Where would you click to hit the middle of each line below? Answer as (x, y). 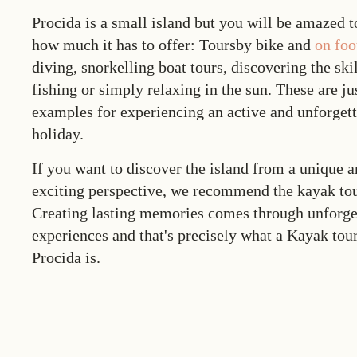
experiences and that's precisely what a (159, 235)
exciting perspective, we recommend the (165, 190)
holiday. (58, 134)
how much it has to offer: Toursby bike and (173, 45)
